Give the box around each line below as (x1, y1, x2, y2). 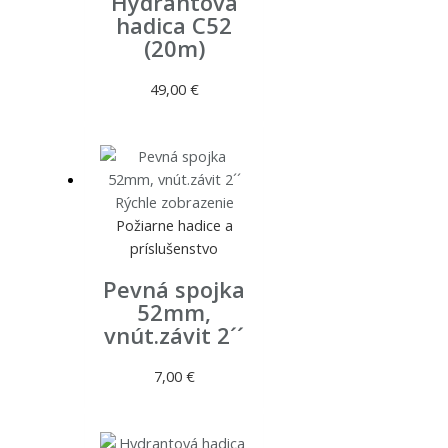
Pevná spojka (103, 275, 246, 305)
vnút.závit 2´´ (104, 321, 245, 351)
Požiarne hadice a (115, 214, 233, 235)
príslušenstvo (130, 237, 219, 258)
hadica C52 (116, 11, 233, 41)
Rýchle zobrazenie (114, 191, 234, 212)
